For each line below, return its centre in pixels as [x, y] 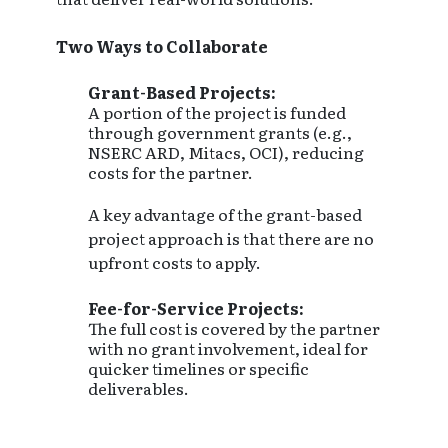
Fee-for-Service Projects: [196, 308]
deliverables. [138, 388]
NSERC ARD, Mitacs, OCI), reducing [226, 152]
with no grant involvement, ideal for [228, 348]
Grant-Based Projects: [182, 92]
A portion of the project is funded [217, 112]
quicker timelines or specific [198, 368]
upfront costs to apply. [174, 262]
